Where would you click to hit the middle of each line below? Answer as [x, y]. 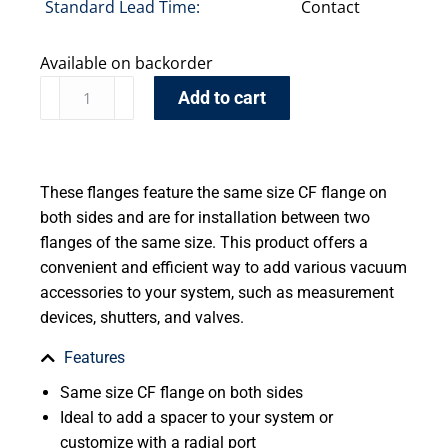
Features [94, 358]
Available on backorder [126, 63]
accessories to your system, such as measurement [217, 293]
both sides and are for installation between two [205, 218]
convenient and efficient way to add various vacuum [223, 268]
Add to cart [222, 98]
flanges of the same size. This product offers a [204, 243]
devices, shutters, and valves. [142, 318]
